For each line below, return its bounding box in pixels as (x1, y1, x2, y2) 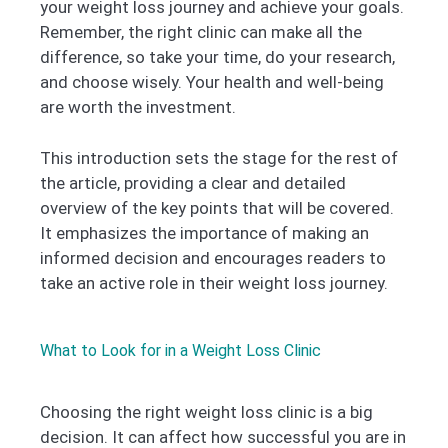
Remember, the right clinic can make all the (40, 22, 362, 43)
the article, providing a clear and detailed (40, 172, 346, 193)
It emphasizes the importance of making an (40, 222, 369, 243)
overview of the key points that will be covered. (40, 197, 394, 218)
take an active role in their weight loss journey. (40, 272, 388, 293)
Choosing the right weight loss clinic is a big (40, 402, 373, 423)
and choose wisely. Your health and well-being (40, 72, 384, 93)
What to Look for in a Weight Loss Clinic (40, 341, 321, 361)
